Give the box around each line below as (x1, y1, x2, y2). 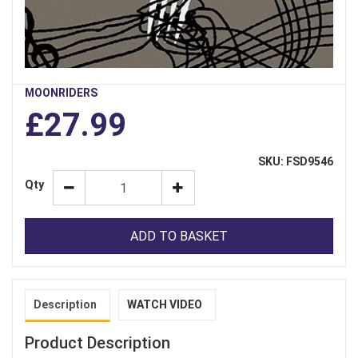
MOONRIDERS (25, 86, 97, 100)
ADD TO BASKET (130, 228, 228, 244)
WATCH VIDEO (127, 298, 202, 312)
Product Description (25, 333, 170, 353)
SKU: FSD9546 (258, 155, 333, 169)
